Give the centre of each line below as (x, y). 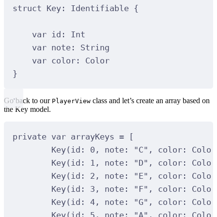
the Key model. (27, 109)
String (95, 47)
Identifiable (102, 8)
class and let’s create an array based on (150, 101)
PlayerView (71, 101)
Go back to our (28, 101)
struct (27, 8)
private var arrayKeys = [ (73, 136)
